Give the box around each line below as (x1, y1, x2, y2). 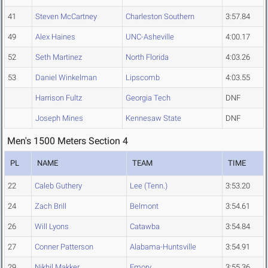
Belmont (130, 202, 159, 211)
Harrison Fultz (35, 93, 82, 103)
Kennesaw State (126, 114, 181, 123)
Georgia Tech (126, 93, 170, 103)
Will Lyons (35, 222, 69, 232)
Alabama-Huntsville (130, 242, 196, 252)
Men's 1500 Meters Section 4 (7, 135, 128, 147)
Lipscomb (126, 73, 160, 83)
